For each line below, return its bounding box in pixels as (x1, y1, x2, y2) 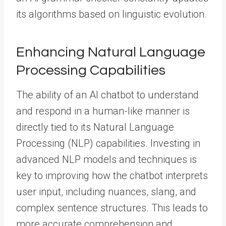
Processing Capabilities (16, 63, 165, 78)
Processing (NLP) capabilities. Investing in (16, 137, 200, 149)
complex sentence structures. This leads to (16, 202, 208, 214)
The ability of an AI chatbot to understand (16, 89, 199, 101)
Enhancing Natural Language (16, 45, 205, 60)
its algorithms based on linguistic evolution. (16, 8, 207, 20)
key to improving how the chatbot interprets (16, 169, 208, 182)
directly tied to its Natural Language (16, 121, 174, 133)
